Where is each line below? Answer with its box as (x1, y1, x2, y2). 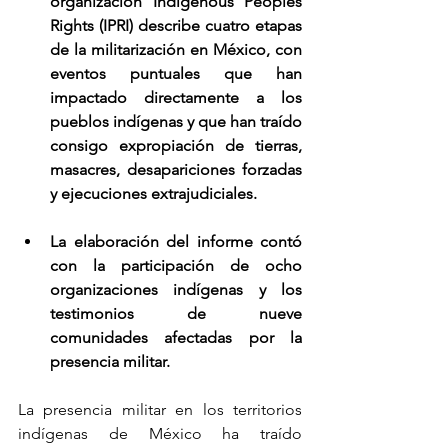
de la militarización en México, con (50, 40, 302, 60)
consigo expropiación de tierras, (50, 136, 302, 156)
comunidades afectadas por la (50, 328, 302, 348)
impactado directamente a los (50, 88, 302, 108)
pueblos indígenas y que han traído (50, 112, 302, 132)
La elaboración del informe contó (50, 232, 302, 252)
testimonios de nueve (50, 304, 302, 324)
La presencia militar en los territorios (18, 400, 302, 420)
